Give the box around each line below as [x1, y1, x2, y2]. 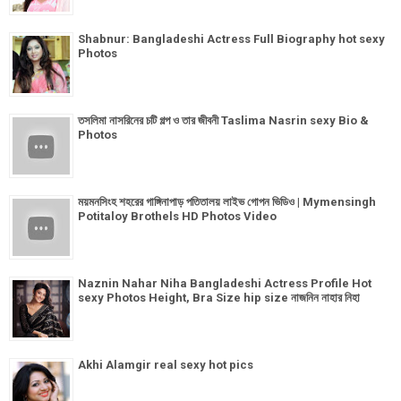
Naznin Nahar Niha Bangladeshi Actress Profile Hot [78, 277, 371, 290]
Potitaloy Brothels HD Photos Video [78, 209, 277, 223]
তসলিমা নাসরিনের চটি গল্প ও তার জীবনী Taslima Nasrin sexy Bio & [78, 114, 369, 127]
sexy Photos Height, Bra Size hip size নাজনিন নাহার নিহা [78, 291, 360, 304]
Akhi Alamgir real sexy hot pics [78, 358, 253, 371]
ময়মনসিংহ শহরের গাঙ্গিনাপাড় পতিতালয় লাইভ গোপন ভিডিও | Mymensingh [78, 195, 376, 209]
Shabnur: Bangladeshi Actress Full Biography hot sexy [78, 32, 385, 46]
